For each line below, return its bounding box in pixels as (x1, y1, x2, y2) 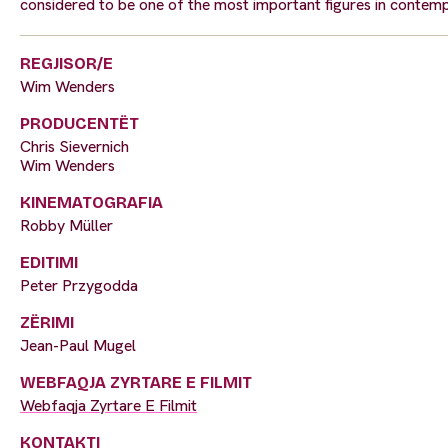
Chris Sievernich (20, 136, 129, 158)
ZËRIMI (20, 313, 74, 333)
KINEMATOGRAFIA (20, 193, 163, 213)
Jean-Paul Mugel (20, 335, 136, 357)
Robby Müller (20, 215, 113, 237)
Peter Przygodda (20, 275, 138, 297)
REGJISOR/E (20, 54, 113, 74)
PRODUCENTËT (20, 114, 139, 134)
